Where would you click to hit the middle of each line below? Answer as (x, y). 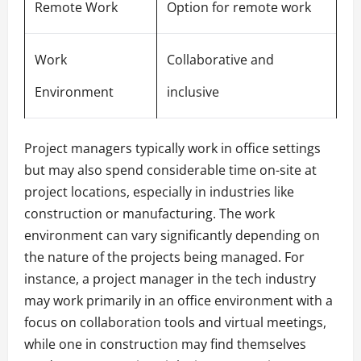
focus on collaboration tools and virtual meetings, (175, 322)
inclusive (193, 91)
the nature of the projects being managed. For (164, 257)
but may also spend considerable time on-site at (170, 170)
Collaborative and (220, 59)
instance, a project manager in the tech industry (170, 278)
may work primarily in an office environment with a (178, 300)
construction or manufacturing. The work (149, 213)
